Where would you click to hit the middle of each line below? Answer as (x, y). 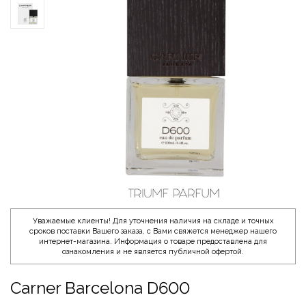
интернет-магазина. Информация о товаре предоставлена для (153, 241)
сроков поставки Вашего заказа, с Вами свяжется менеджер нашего (153, 231)
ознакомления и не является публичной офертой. (153, 251)
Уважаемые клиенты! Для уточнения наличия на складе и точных (153, 221)
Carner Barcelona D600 (100, 288)
